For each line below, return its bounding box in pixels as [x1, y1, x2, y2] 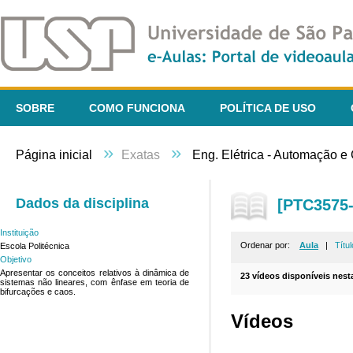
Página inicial [16, 148, 92, 162]
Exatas [121, 148, 163, 162]
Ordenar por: [240, 240, 299, 250]
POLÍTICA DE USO [220, 102, 316, 114]
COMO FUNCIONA [89, 102, 185, 114]
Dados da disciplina [16, 195, 149, 212]
